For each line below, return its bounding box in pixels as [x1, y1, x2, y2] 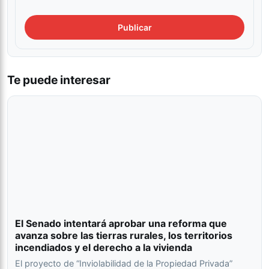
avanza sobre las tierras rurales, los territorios [15, 229, 232, 241]
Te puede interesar [7, 72, 110, 87]
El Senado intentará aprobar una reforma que [15, 217, 227, 229]
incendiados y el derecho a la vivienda [15, 241, 192, 253]
